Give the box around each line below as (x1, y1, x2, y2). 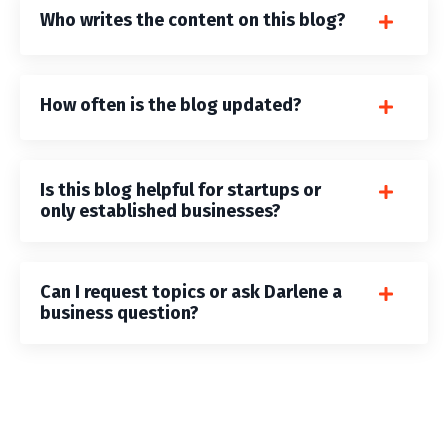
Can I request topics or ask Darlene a (40, 280, 342, 303)
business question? (40, 301, 199, 324)
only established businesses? (40, 199, 281, 222)
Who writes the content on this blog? (40, 8, 346, 31)
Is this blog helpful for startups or (40, 178, 321, 201)
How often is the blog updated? (40, 93, 302, 116)
